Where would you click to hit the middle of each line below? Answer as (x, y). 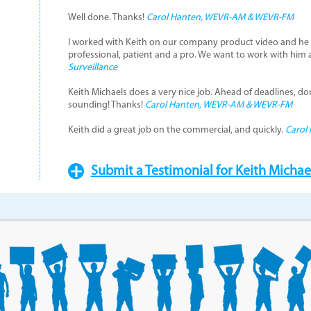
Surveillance (92, 68)
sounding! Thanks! (106, 105)
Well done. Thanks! (107, 18)
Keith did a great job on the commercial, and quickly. (176, 130)
